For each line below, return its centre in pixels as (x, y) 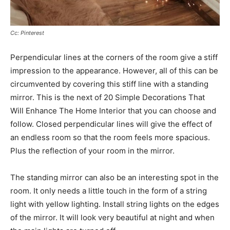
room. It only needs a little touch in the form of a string (109, 191)
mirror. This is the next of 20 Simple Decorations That (108, 98)
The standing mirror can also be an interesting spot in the (114, 178)
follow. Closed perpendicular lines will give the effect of (111, 124)
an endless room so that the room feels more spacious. (110, 138)
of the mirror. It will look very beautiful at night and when (112, 218)
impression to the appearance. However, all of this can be (114, 71)
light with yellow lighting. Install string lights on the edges (115, 204)
